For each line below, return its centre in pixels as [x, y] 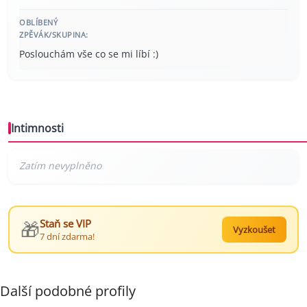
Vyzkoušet [254, 230]
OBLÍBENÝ [38, 23]
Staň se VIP [65, 224]
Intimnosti [37, 128]
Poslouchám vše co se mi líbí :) [89, 54]
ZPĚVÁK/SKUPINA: [54, 35]
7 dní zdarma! [67, 237]
